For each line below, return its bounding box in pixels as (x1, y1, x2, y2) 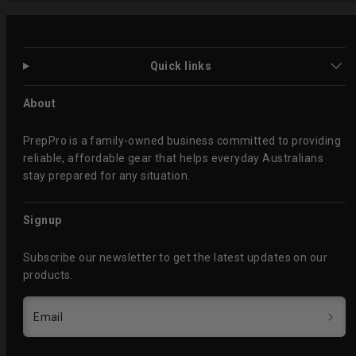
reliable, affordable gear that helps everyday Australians (23, 151, 323, 164)
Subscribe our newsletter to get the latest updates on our (23, 251, 327, 265)
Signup (23, 214, 62, 227)
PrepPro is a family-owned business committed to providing (23, 133, 341, 147)
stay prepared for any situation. (23, 168, 191, 182)
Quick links (149, 60, 212, 73)
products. (23, 269, 73, 282)
